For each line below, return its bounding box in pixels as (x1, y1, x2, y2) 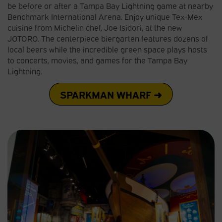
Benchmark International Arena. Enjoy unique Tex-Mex (7, 10, 203, 22)
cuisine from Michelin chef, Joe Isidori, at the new (7, 21, 182, 33)
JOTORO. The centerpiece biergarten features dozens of (7, 32, 208, 44)
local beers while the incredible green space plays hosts (7, 43, 207, 55)
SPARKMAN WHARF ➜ (60, 87, 162, 101)
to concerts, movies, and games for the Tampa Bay (7, 54, 187, 65)
